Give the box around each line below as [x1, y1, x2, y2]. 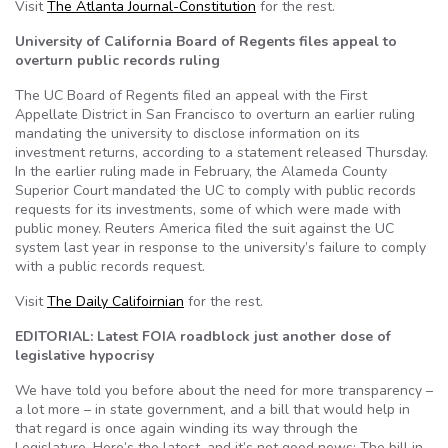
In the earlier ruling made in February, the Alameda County [15, 162, 387, 181]
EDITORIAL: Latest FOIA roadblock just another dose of [15, 327, 391, 346]
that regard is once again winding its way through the [15, 419, 358, 438]
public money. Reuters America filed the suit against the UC [15, 219, 394, 238]
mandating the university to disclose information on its [15, 124, 360, 143]
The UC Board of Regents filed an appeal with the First [15, 86, 367, 105]
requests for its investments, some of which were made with [15, 200, 401, 219]
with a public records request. [15, 257, 205, 276]
